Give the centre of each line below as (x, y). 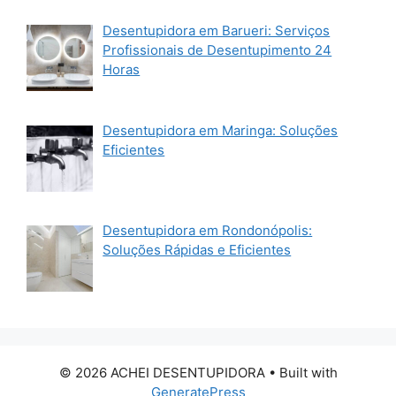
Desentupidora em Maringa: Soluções (221, 131)
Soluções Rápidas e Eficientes (197, 250)
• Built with (301, 373)
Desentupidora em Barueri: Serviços (217, 30)
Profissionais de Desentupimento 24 (217, 49)
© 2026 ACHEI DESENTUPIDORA (162, 373)
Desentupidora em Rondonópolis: (208, 231)
